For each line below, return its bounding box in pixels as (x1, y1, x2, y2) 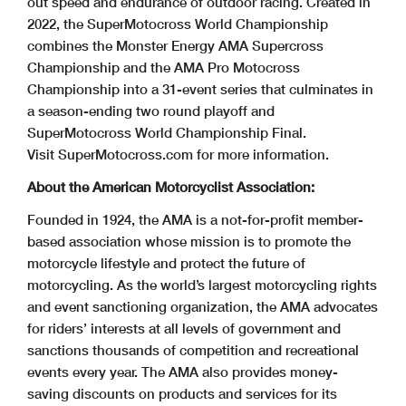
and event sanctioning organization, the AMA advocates (27, 298, 378, 315)
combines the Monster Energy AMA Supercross (27, 37, 324, 54)
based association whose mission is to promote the (27, 233, 351, 250)
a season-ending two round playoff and (27, 102, 275, 120)
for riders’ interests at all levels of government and (27, 320, 341, 337)
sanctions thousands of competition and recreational (27, 342, 359, 359)
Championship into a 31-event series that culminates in (27, 81, 373, 98)
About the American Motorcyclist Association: (27, 179, 314, 196)
